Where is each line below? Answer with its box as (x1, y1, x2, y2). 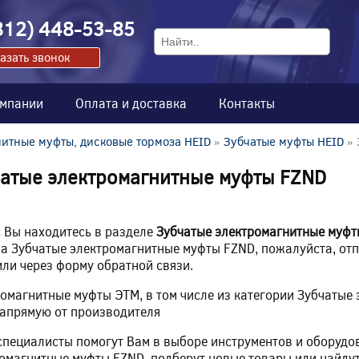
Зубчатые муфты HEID (224, 132, 344, 149)
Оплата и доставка (75, 94, 187, 111)
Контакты (219, 94, 275, 111)
